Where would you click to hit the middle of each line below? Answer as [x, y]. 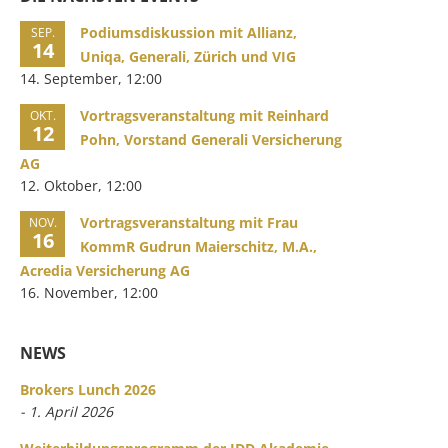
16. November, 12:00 [89, 292]
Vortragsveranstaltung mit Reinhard [205, 115]
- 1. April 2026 [67, 411]
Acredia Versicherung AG [105, 270]
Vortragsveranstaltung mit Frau [189, 222]
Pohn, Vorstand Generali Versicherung [211, 139]
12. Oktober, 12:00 [81, 185]
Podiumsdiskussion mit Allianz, [189, 32]
